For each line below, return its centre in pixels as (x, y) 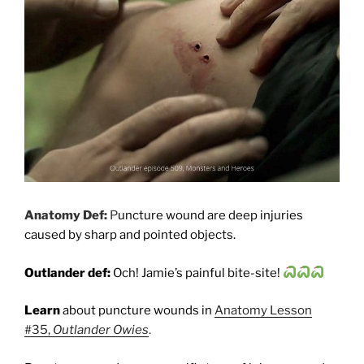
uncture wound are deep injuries (210, 216)
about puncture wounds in (136, 311)
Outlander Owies (101, 330)
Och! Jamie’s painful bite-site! (197, 273)
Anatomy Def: (66, 216)
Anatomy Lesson (263, 311)
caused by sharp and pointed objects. (130, 235)
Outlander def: (67, 273)
